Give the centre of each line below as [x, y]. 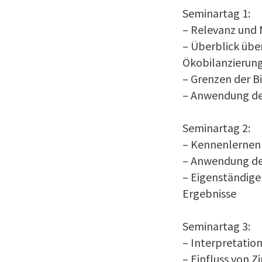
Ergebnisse [209, 194]
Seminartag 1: [216, 13]
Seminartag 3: [216, 226]
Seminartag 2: [216, 128]
